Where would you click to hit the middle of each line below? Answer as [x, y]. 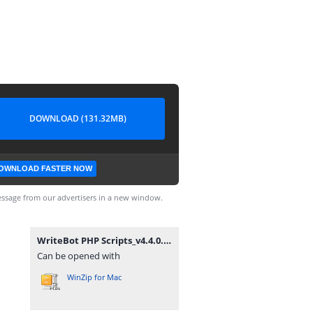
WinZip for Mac [94, 277]
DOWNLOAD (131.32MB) [78, 118]
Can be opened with [79, 256]
